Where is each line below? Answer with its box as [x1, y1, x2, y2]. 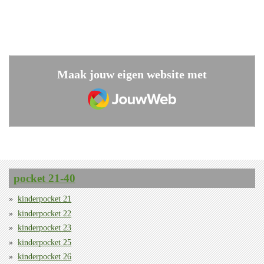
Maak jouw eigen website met [57, 68, 207, 81]
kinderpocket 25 [18, 237, 72, 247]
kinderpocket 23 [18, 223, 72, 233]
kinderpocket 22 [18, 209, 72, 218]
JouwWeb [87, 83, 137, 97]
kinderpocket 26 [18, 252, 72, 261]
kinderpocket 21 [18, 194, 72, 204]
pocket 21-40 [13, 171, 75, 184]
